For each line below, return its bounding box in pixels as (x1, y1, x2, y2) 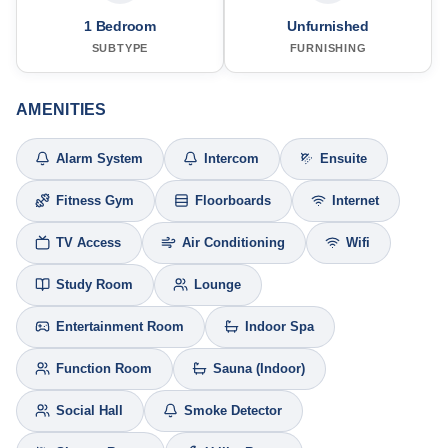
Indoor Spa (245, 319, 314, 334)
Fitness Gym (56, 193, 134, 208)
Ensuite (320, 151, 367, 166)
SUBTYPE (91, 41, 149, 54)
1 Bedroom (84, 17, 156, 34)
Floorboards (195, 193, 271, 208)
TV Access (56, 235, 121, 250)
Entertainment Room (56, 319, 184, 334)
